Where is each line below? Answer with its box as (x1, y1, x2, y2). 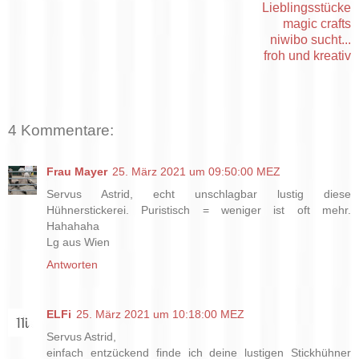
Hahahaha (46, 220, 99, 233)
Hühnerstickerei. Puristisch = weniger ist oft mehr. (46, 204, 351, 217)
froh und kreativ (264, 48, 351, 63)
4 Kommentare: (8, 121, 114, 139)
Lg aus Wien (46, 236, 110, 249)
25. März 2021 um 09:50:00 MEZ (112, 165, 280, 179)
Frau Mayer (46, 165, 107, 179)
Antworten (46, 258, 98, 272)
